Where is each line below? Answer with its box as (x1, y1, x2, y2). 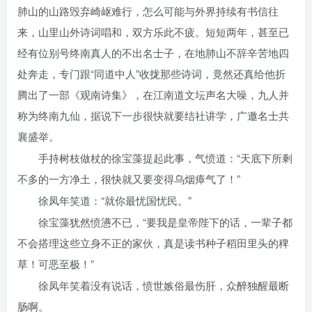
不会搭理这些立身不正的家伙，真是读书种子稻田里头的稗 (17, 235, 289, 250)
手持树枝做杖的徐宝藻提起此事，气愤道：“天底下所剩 (38, 150, 292, 165)
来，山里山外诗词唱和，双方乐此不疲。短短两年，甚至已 (17, 24, 289, 39)
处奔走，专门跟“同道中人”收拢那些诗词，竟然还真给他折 (17, 66, 286, 81)
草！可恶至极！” (17, 256, 94, 271)
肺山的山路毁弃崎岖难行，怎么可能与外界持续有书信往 (17, 3, 279, 18)
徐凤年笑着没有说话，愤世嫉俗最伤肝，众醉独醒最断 (38, 278, 289, 292)
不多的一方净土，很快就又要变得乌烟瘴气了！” (17, 171, 240, 186)
